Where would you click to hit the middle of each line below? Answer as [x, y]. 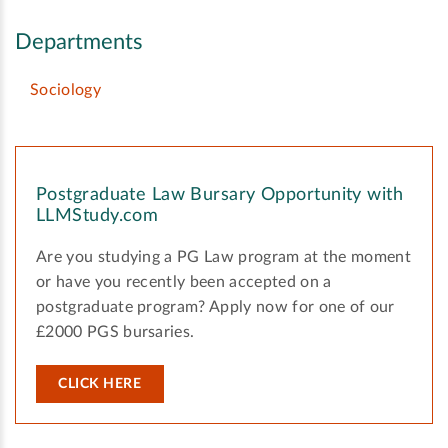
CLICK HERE [100, 384]
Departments [79, 42]
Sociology [65, 90]
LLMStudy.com [97, 216]
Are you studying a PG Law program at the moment [224, 257]
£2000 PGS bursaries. [115, 332]
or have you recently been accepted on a [184, 282]
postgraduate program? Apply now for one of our [215, 307]
